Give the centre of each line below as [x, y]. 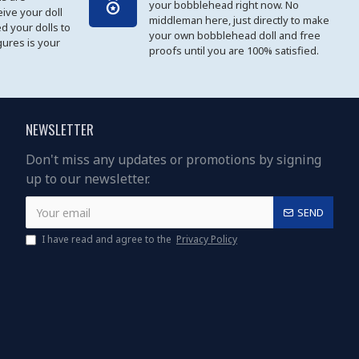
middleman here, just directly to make [239, 20]
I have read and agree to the [108, 240]
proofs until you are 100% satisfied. [234, 50]
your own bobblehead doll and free [234, 35]
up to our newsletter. [88, 179]
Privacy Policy [207, 240]
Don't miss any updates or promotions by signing [173, 160]
